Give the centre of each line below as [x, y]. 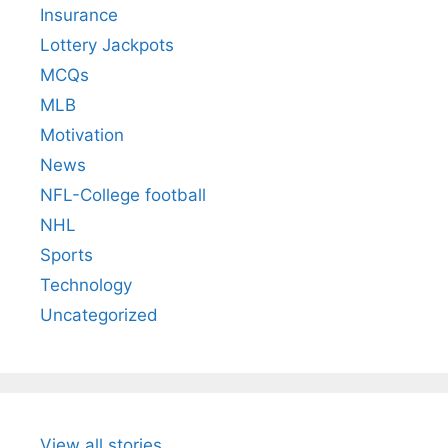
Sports [66, 255]
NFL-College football [123, 195]
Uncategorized [99, 315]
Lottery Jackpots [107, 45]
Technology [86, 285]
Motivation [82, 135]
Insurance [79, 15]
